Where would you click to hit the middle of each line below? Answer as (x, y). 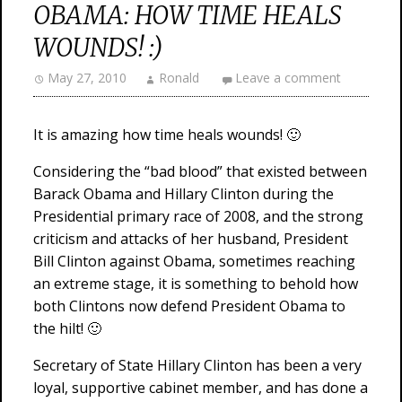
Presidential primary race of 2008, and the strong (198, 216)
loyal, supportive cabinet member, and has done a (201, 388)
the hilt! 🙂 (67, 328)
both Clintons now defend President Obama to (189, 306)
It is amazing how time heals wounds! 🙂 (167, 135)
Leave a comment (288, 78)
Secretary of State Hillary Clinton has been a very (197, 365)
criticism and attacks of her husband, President (191, 239)
